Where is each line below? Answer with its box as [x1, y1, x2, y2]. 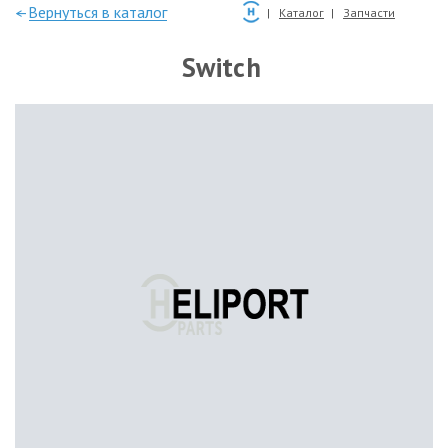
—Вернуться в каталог [15, 2, 167, 22]
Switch [182, 50, 261, 84]
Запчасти [343, 5, 395, 20]
